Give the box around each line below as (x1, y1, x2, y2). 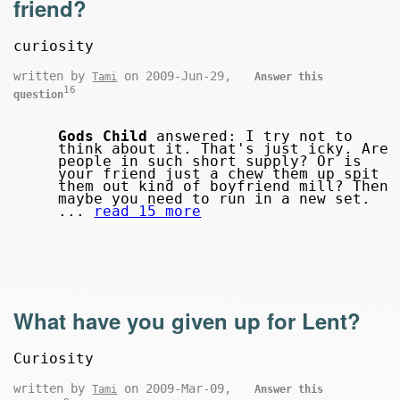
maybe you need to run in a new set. (58, 190, 371, 208)
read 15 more (94, 203, 202, 221)
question (13, 87, 64, 101)
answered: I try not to (147, 128, 354, 146)
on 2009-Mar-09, (117, 381, 239, 396)
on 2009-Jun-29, (117, 68, 239, 83)
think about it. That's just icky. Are (58, 140, 389, 158)
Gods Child (58, 128, 148, 146)
